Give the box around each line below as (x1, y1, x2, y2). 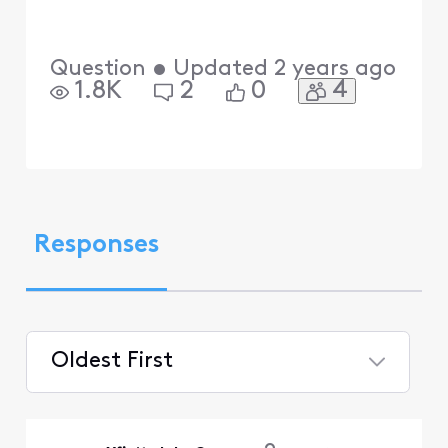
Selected (49, 391, 140, 415)
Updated (172, 58, 268, 82)
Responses (33, 233, 159, 259)
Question (49, 58, 146, 82)
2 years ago (273, 58, 396, 82)
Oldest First (50, 349, 173, 373)
